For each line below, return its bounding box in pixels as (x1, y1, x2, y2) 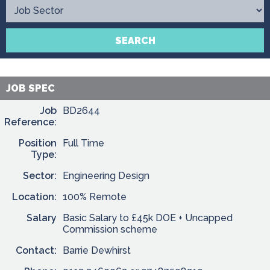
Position (19, 137, 57, 149)
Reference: (4, 116, 57, 128)
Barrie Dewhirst (63, 245, 131, 256)
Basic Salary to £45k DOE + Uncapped (63, 212, 233, 224)
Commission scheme (63, 224, 157, 235)
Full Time (63, 137, 104, 149)
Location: (12, 191, 57, 202)
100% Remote (63, 191, 127, 202)
